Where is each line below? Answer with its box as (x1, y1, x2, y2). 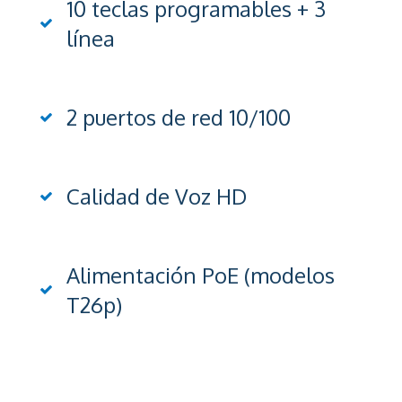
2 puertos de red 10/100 (66, 102, 291, 131)
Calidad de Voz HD (66, 181, 247, 210)
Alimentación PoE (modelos (66, 260, 335, 289)
